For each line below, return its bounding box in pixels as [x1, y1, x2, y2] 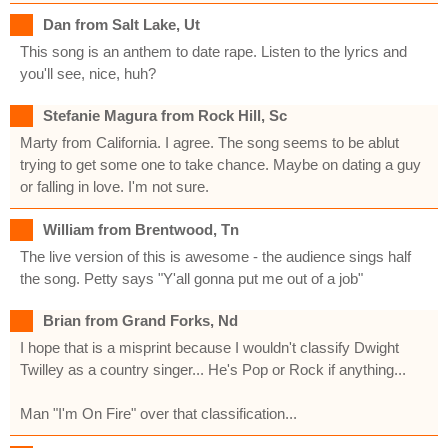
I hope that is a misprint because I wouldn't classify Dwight [20, 338, 399, 356]
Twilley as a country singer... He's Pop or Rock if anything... [20, 360, 406, 378]
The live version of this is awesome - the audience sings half [20, 247, 411, 265]
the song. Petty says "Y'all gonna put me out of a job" [20, 269, 363, 287]
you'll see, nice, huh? [20, 64, 156, 82]
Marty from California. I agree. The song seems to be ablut [20, 133, 399, 151]
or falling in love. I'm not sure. [20, 177, 209, 195]
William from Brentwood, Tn [43, 220, 239, 238]
